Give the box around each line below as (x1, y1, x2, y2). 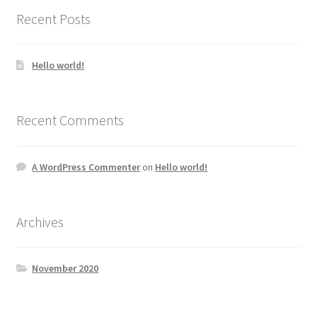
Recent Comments (16, 111, 124, 129)
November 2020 (32, 262, 99, 275)
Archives (16, 212, 64, 231)
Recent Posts (16, 9, 91, 28)
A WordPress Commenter (32, 160, 141, 173)
